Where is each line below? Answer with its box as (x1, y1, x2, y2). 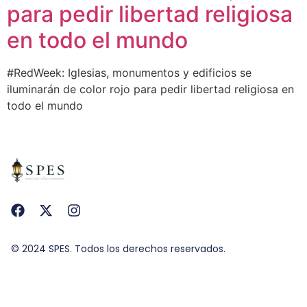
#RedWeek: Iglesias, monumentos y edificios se (7, 66, 251, 80)
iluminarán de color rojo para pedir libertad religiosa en (7, 82, 294, 97)
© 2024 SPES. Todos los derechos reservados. (11, 242, 225, 256)
